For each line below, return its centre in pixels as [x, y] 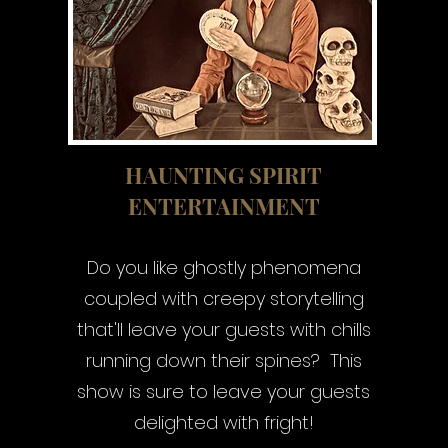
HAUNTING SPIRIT [224, 175]
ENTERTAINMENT [223, 206]
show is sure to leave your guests [224, 391]
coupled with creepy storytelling [223, 298]
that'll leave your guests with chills [223, 329]
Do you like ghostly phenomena [223, 267]
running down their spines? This [223, 360]
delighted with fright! [223, 422]
